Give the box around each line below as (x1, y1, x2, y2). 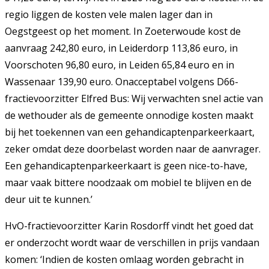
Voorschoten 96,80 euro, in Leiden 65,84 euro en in (5, 58, 234, 72)
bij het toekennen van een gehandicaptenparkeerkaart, (5, 125, 255, 139)
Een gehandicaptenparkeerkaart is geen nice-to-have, (5, 159, 247, 173)
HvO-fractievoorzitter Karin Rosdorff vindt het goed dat (5, 219, 253, 233)
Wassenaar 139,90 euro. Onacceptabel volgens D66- (5, 75, 238, 89)
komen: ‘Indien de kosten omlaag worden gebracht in (5, 253, 244, 267)
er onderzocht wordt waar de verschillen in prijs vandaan (5, 236, 259, 250)
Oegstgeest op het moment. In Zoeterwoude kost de (5, 25, 241, 38)
